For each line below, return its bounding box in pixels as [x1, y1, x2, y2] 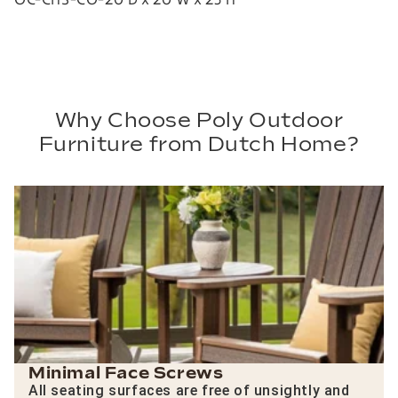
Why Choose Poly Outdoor [54, 107, 344, 133]
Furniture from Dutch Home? [38, 131, 360, 157]
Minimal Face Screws [28, 362, 224, 384]
